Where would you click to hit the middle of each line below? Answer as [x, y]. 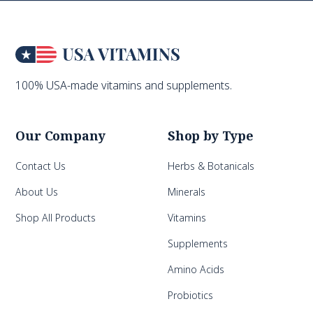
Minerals [187, 192]
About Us [37, 192]
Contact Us [41, 166]
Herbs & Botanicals [211, 166]
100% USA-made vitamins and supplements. [124, 86]
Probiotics [190, 296]
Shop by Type [211, 136]
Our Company [60, 136]
